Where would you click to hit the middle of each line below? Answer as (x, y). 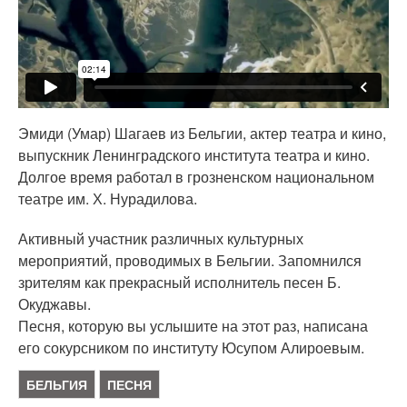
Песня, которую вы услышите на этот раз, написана (193, 326)
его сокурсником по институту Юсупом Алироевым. (191, 348)
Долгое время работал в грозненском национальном (196, 177)
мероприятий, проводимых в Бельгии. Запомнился (190, 261)
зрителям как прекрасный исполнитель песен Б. (179, 283)
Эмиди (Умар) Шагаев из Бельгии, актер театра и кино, (202, 134)
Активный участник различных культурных (161, 239)
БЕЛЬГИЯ (57, 385)
